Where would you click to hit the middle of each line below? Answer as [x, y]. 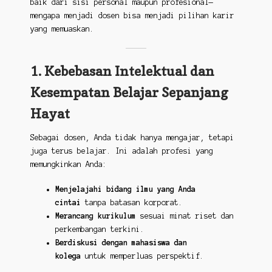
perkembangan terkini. [100, 229]
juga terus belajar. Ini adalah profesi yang [121, 151]
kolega [68, 256]
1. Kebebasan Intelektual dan [122, 71]
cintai [68, 203]
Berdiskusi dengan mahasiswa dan [121, 243]
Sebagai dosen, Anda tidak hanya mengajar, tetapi [132, 138]
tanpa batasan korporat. [131, 203]
